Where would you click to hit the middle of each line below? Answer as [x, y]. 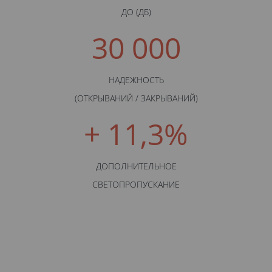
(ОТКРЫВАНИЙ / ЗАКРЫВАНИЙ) [136, 98]
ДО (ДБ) [136, 12]
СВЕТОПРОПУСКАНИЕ [136, 185]
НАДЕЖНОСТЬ [136, 80]
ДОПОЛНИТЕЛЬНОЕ [136, 166]
